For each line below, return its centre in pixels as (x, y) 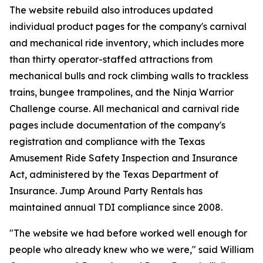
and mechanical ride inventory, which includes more (127, 43)
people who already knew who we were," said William (131, 249)
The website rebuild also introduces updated (111, 10)
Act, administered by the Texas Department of (114, 174)
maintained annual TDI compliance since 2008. (116, 207)
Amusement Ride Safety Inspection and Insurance (124, 158)
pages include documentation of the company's (117, 125)
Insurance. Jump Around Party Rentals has (106, 191)
